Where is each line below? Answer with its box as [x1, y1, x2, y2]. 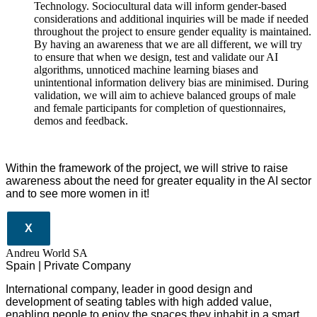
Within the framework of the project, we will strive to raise [6, 161, 288, 174]
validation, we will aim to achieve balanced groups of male [34, 89, 296, 102]
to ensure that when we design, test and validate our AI [34, 51, 278, 64]
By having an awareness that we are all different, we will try [34, 38, 302, 51]
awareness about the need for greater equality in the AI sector [6, 174, 311, 187]
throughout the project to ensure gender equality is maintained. [34, 25, 311, 38]
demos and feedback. [34, 115, 128, 127]
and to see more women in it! [6, 187, 149, 200]
